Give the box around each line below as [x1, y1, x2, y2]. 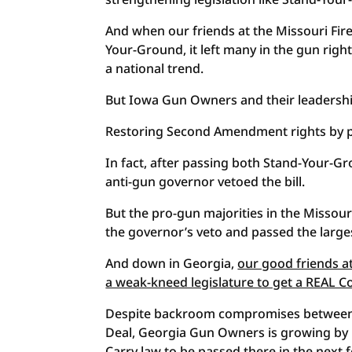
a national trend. [105, 60, 204, 77]
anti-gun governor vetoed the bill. [105, 173, 306, 190]
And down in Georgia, [105, 255, 238, 272]
